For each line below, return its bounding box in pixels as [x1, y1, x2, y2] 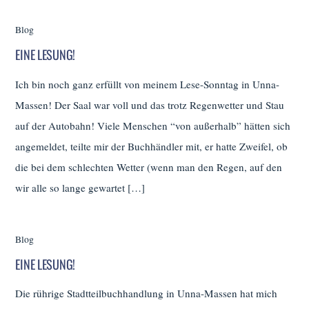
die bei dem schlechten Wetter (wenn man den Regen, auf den [15, 159, 283, 174]
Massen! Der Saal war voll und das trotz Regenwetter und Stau [15, 97, 285, 112]
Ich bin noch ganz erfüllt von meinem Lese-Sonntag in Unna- [15, 77, 280, 91]
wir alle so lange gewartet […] [15, 180, 146, 195]
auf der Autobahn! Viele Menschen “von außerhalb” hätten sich [15, 118, 291, 132]
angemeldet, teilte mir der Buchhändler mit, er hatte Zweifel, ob [15, 139, 288, 153]
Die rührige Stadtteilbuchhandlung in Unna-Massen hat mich [15, 286, 278, 301]
